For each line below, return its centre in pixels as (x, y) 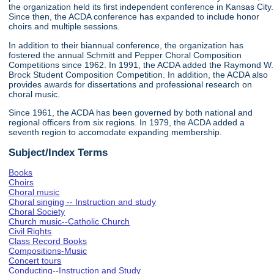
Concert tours (35, 260)
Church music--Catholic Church (69, 221)
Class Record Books (48, 241)
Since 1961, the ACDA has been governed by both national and (131, 113)
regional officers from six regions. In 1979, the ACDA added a (127, 123)
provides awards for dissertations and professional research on (131, 84)
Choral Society (37, 211)
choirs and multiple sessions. (65, 27)
